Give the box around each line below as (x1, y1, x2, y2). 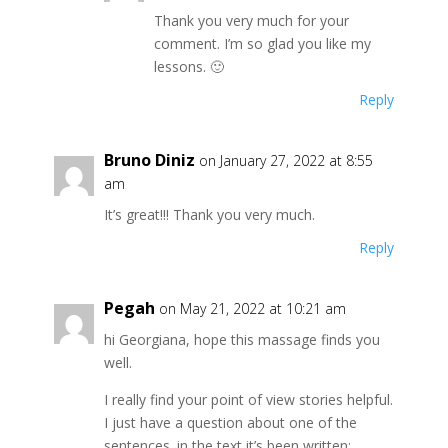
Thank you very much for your (153, 10, 349, 30)
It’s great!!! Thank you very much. (103, 204, 315, 224)
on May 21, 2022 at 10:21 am (158, 298, 346, 318)
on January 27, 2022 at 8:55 (198, 150, 373, 170)
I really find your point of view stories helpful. (103, 389, 393, 409)
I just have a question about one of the (103, 412, 357, 432)
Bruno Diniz (103, 148, 195, 171)
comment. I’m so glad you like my (153, 33, 371, 53)
